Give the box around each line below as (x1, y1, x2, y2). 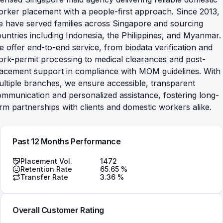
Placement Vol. (20, 157, 72, 165)
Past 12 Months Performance (12, 136, 121, 146)
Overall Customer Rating (12, 205, 104, 215)
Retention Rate (20, 165, 72, 173)
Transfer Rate (20, 173, 68, 181)
